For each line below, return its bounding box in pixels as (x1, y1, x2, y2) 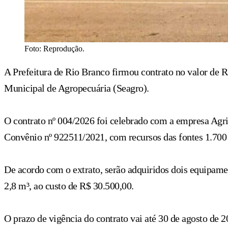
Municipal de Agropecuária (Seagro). (4, 82, 149, 94)
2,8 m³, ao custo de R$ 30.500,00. (4, 180, 134, 191)
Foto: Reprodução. (24, 44, 84, 53)
